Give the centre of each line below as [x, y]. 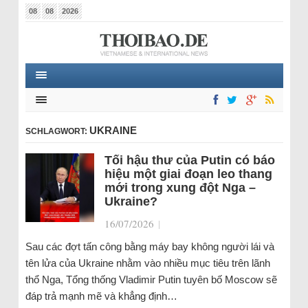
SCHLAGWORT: [57, 131]
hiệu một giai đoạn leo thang [188, 174]
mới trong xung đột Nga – [180, 188]
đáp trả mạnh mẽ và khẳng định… [101, 296]
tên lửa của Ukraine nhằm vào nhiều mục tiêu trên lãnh [147, 263]
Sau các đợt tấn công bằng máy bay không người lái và [150, 246]
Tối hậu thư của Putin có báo [189, 160]
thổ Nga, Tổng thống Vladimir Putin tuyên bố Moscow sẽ [151, 279]
